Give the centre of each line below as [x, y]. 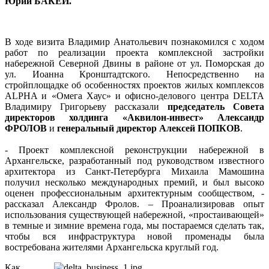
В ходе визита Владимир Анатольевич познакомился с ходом [134, 41]
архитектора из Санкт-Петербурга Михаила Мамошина [134, 171]
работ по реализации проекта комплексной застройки [134, 52]
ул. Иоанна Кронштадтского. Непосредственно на [134, 74]
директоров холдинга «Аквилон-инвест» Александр [134, 117]
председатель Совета [216, 106]
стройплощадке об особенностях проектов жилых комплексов [134, 85]
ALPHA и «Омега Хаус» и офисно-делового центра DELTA [134, 95]
